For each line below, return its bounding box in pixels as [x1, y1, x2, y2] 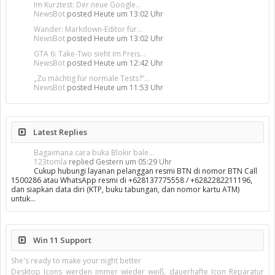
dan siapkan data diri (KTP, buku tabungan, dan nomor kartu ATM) [11, 184, 239, 195]
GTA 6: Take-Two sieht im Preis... [34, 48, 145, 59]
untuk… [11, 193, 36, 204]
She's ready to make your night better [11, 255, 141, 266]
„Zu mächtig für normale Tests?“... [34, 73, 150, 83]
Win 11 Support [31, 234, 91, 246]
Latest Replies [31, 126, 87, 137]
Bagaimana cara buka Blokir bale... [34, 147, 154, 158]
